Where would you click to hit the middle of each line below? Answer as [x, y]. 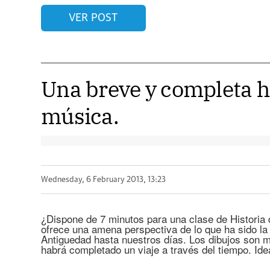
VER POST [93, 18]
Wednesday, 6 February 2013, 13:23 [103, 180]
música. [80, 116]
